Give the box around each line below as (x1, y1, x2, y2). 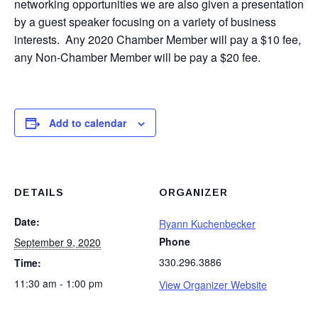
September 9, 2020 (14, 235, 101, 249)
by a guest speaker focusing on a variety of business (14, 13, 276, 30)
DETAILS (14, 187, 64, 198)
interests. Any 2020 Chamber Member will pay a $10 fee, (14, 31, 301, 48)
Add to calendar (49, 116, 126, 130)
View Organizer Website (159, 278, 267, 292)
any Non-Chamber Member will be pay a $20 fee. (14, 49, 261, 65)
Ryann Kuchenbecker (159, 216, 256, 231)
